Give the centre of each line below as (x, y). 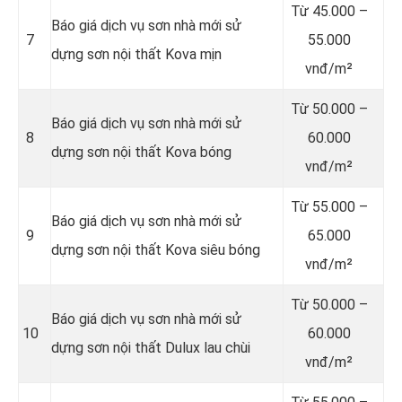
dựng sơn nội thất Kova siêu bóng (156, 249)
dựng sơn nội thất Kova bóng (141, 152)
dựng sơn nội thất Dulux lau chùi (151, 347)
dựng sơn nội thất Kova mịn (136, 54)
